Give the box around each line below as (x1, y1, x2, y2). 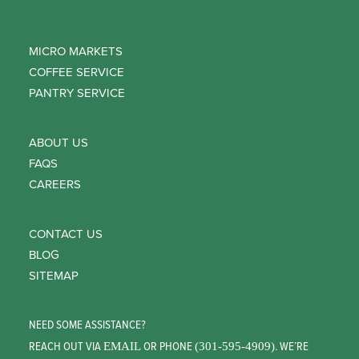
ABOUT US (29, 135, 88, 150)
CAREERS (29, 177, 81, 192)
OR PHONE (141, 339, 195, 355)
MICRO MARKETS (29, 44, 123, 58)
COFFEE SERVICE (29, 65, 124, 79)
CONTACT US (29, 227, 103, 241)
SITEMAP (29, 268, 79, 283)
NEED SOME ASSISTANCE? (29, 317, 146, 333)
